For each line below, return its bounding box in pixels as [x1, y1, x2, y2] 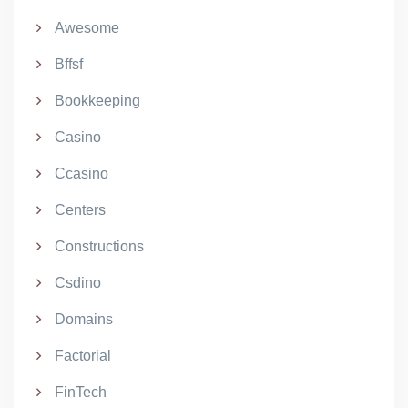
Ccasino [55, 166, 108, 181]
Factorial [55, 348, 111, 363]
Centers [55, 202, 106, 218]
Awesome [55, 20, 119, 36]
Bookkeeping [55, 93, 140, 108]
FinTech [55, 384, 107, 400]
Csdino [55, 275, 101, 291]
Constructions [55, 239, 144, 254]
